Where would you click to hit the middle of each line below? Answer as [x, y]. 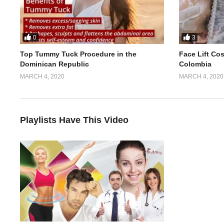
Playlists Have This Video [74, 120]
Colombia [195, 64]
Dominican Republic [54, 64]
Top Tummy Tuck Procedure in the [78, 54]
